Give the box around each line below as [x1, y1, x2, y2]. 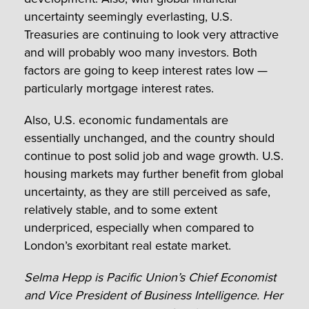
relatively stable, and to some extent [24, 201, 217, 219]
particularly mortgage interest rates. [24, 79, 214, 98]
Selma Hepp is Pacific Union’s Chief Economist [24, 268, 276, 287]
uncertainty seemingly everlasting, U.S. [24, 8, 232, 26]
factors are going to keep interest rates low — [24, 61, 268, 80]
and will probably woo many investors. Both [24, 43, 257, 62]
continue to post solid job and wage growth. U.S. [24, 147, 283, 166]
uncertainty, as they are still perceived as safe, [24, 183, 270, 201]
